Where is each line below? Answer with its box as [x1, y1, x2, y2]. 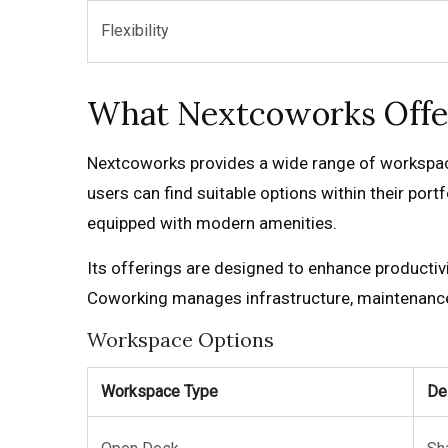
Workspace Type [101, 382, 218, 401]
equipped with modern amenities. [87, 213, 337, 233]
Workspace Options [87, 327, 274, 352]
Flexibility [101, 21, 169, 40]
